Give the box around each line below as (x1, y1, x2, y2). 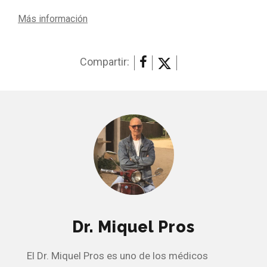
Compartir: (80, 55, 129, 69)
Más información (18, 13, 88, 25)
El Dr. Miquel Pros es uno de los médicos (26, 250, 208, 262)
